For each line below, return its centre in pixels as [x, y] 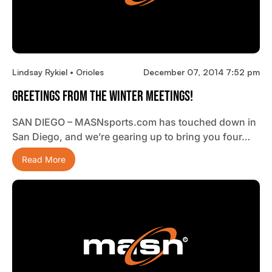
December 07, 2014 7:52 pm [202, 72]
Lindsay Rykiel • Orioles [58, 72]
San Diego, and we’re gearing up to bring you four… [131, 136]
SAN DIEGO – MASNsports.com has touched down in [134, 122]
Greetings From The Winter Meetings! [103, 96]
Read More [44, 159]
